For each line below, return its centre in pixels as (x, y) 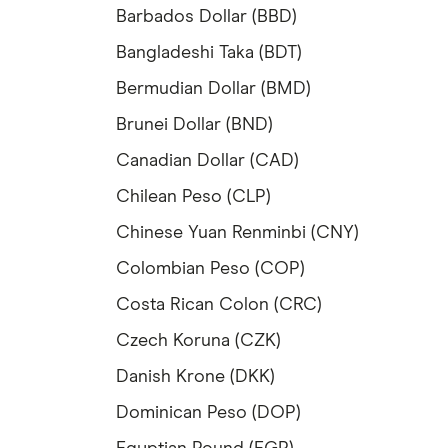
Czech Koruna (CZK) (198, 341)
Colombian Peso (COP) (210, 269)
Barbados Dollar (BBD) (206, 17)
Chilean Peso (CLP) (193, 197)
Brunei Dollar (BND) (194, 125)
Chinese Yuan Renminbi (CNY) (237, 233)
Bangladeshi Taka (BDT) (209, 53)
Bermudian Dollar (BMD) (213, 89)
